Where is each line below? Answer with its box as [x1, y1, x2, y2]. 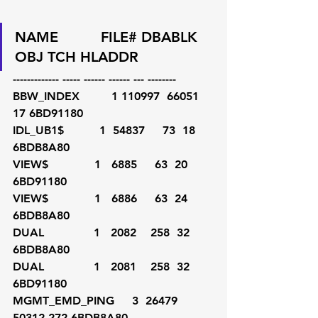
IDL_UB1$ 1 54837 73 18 [13, 124, 199, 137]
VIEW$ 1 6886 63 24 [13, 192, 191, 205]
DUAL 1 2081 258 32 [13, 260, 193, 273]
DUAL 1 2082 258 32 [13, 226, 193, 239]
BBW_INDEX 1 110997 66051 [13, 89, 206, 103]
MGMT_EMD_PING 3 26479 [13, 294, 185, 307]
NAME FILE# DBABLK [15, 28, 214, 45]
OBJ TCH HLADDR [15, 48, 138, 65]
